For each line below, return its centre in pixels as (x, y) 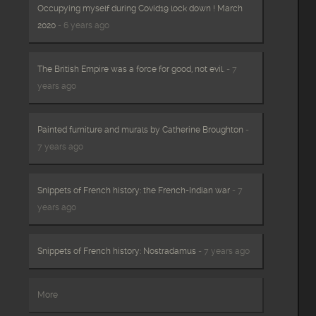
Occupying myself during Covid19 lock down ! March (140, 8)
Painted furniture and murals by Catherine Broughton (141, 129)
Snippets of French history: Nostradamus (117, 251)
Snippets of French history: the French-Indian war (134, 190)
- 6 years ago (83, 25)
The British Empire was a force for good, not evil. (131, 69)
